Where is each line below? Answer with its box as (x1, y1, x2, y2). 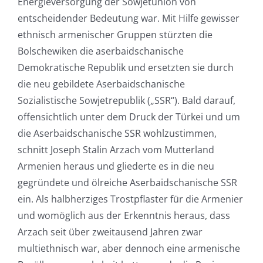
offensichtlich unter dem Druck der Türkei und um (17, 110, 240, 124)
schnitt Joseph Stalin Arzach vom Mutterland (17, 143, 214, 157)
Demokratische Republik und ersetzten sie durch (17, 61, 234, 75)
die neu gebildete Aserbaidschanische (17, 77, 185, 91)
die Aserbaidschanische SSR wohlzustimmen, (17, 127, 217, 140)
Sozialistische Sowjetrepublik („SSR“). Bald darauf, (17, 94, 235, 107)
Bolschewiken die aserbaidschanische (17, 45, 184, 58)
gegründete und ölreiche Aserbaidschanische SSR (17, 176, 237, 190)
